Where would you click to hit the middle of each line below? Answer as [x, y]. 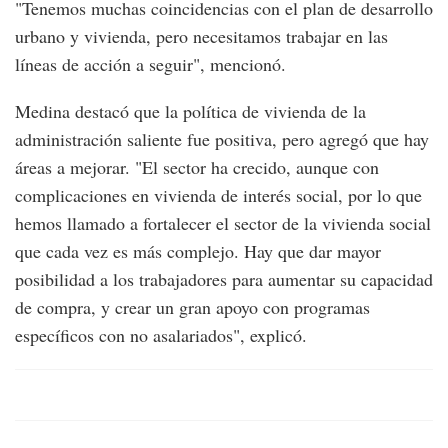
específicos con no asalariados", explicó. [161, 335]
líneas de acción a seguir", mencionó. [150, 64]
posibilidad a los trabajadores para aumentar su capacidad [224, 279]
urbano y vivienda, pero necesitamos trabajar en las [201, 36]
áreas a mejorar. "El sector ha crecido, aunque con [197, 167]
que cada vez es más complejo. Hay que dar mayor [198, 251]
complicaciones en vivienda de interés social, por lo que [218, 195]
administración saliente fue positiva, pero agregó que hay [222, 139]
